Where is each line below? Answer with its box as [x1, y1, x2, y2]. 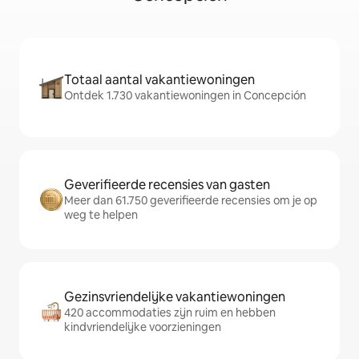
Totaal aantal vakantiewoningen [64, 71, 255, 89]
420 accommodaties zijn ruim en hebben [64, 305, 276, 321]
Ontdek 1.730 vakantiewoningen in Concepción [64, 88, 306, 103]
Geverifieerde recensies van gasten [64, 176, 270, 194]
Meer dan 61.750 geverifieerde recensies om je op [64, 193, 317, 208]
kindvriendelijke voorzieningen [64, 320, 221, 335]
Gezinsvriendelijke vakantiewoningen [64, 288, 285, 306]
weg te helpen [64, 208, 138, 223]
